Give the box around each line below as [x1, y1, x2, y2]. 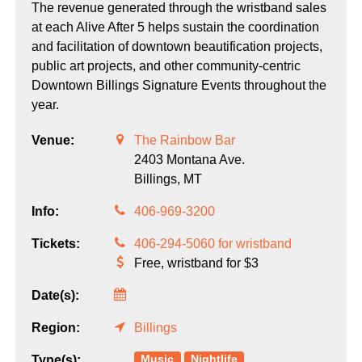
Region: [31, 320, 80, 335]
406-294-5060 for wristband [133, 236, 292, 250]
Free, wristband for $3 [133, 255, 259, 270]
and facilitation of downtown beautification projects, [31, 39, 322, 53]
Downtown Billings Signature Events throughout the [31, 78, 326, 92]
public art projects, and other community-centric [31, 58, 301, 73]
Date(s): [31, 288, 79, 302]
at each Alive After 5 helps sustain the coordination [31, 19, 319, 34]
